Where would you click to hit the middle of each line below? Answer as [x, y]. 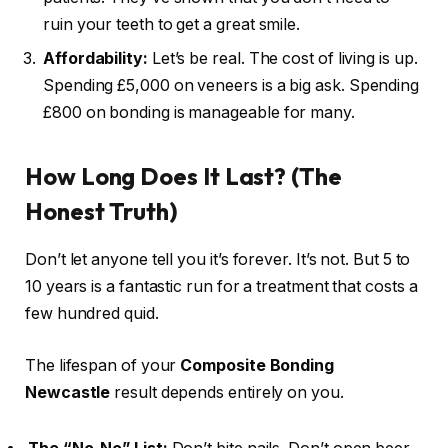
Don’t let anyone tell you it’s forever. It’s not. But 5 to [218, 260]
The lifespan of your [103, 366]
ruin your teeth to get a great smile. [172, 25]
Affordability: [95, 59]
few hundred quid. [92, 314]
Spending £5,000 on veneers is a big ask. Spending [231, 86]
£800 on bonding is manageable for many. [199, 113]
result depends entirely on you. [227, 393]
